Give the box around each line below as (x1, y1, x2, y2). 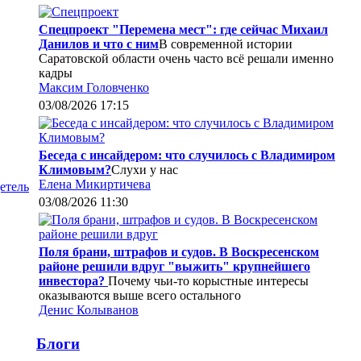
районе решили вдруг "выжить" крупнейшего (39, 259, 310, 273)
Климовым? (39, 162, 111, 176)
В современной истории (159, 36, 293, 51)
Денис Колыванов (39, 302, 139, 317)
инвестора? (39, 273, 108, 288)
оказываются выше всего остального (39, 288, 241, 302)
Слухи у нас (111, 162, 178, 176)
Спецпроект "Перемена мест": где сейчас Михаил (39, 22, 328, 36)
